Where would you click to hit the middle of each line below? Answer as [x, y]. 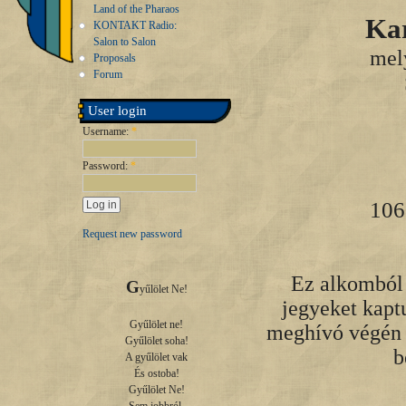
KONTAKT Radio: [135, 25]
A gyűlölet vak [156, 358]
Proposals [115, 58]
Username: [107, 131]
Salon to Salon [125, 42]
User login [117, 111]
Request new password [132, 234]
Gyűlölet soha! [156, 341]
